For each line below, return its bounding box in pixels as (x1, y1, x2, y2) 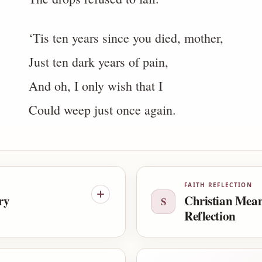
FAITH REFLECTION (184, 181, 252, 189)
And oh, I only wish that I (29, 77, 163, 94)
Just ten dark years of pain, (29, 53, 168, 70)
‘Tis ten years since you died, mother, (29, 29, 223, 46)
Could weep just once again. (29, 101, 176, 118)
